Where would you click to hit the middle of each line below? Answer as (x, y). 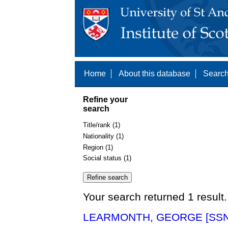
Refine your (105, 99)
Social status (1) (107, 158)
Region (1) (98, 147)
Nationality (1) (103, 136)
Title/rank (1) (102, 125)
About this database (154, 74)
